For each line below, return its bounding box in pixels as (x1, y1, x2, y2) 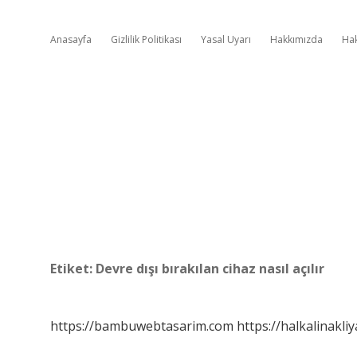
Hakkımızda (270, 33, 323, 46)
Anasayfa (50, 33, 92, 46)
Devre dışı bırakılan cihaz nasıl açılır (96, 260, 324, 277)
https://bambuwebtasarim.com (50, 317, 233, 335)
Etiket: (50, 260, 96, 277)
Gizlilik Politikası (111, 33, 182, 46)
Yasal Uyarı (201, 33, 251, 46)
